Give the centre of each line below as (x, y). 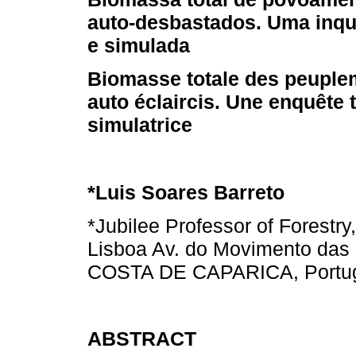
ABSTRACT (142, 339)
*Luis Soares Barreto (186, 192)
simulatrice (140, 125)
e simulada (139, 46)
